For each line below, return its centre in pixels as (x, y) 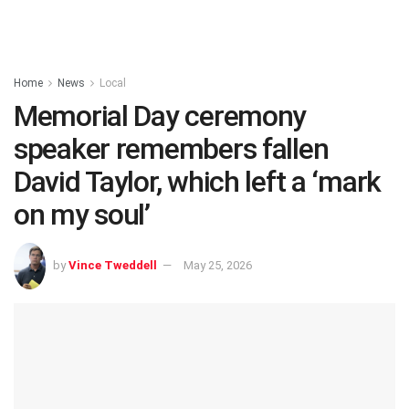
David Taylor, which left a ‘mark (198, 182)
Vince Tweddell (113, 265)
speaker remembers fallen (171, 149)
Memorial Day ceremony (160, 116)
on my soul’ (82, 215)
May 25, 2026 (218, 265)
